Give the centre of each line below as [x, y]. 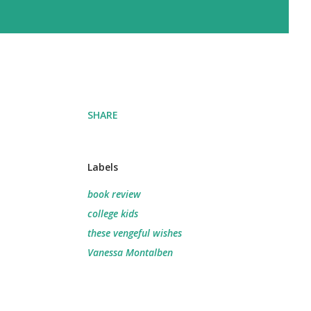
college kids [113, 213]
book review [114, 194]
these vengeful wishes [135, 233]
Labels [103, 167]
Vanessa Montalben [130, 252]
